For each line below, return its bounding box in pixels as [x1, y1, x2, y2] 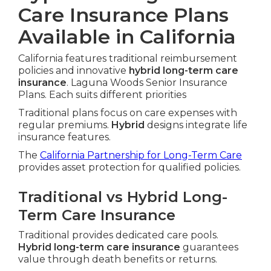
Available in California [18, 25, 236, 49]
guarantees [180, 241, 238, 253]
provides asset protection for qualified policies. [18, 162, 241, 174]
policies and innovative [18, 65, 129, 77]
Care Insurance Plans [18, 3, 229, 27]
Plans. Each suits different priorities [18, 89, 186, 101]
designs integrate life [145, 119, 247, 131]
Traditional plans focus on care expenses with [18, 107, 237, 119]
